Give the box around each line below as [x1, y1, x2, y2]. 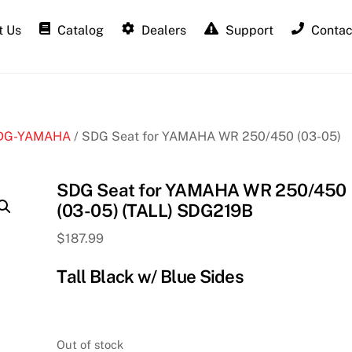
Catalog [53, 22, 104, 38]
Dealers [138, 22, 187, 38]
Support [222, 22, 274, 38]
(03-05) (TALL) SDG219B [57, 200, 253, 221]
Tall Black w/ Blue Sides [57, 266, 244, 287]
